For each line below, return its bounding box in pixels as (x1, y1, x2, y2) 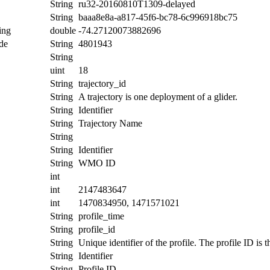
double (50, 25, 76, 36)
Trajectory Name (78, 118, 142, 128)
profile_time (78, 210, 124, 221)
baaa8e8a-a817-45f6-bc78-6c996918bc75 (78, 11, 237, 22)
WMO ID (78, 157, 116, 168)
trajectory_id (78, 78, 126, 89)
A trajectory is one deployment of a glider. (78, 91, 237, 102)
